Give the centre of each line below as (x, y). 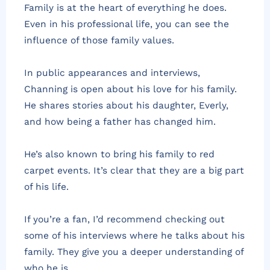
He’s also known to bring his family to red (119, 155)
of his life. (46, 187)
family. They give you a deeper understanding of (134, 252)
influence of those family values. (99, 40)
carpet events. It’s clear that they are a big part (134, 171)
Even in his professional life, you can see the (127, 24)
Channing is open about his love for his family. (130, 89)
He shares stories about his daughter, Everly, (126, 106)
